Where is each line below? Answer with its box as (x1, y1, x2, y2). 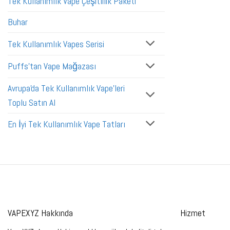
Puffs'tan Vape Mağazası (8, 61, 96, 72)
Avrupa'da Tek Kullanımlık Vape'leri (8, 82, 125, 94)
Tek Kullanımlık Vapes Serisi (8, 38, 104, 50)
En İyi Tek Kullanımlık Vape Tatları (8, 118, 125, 130)
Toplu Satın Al (8, 97, 55, 108)
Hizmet (180, 207, 205, 219)
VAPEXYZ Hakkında (8, 207, 73, 219)
